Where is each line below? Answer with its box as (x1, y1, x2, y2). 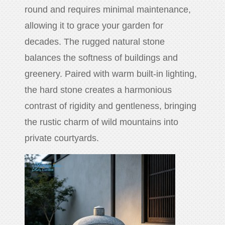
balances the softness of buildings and (25, 53, 178, 63)
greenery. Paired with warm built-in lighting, (25, 69, 197, 79)
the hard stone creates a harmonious (25, 85, 172, 95)
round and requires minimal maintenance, (25, 5, 191, 15)
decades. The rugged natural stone (25, 37, 165, 47)
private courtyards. (25, 133, 99, 144)
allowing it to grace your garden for (25, 21, 164, 31)
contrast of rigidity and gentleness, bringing (25, 101, 197, 111)
